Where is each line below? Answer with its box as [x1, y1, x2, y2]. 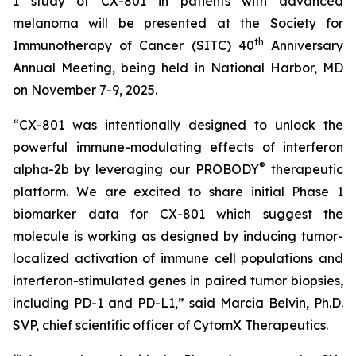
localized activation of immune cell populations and [13, 250, 343, 266]
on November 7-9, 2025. [13, 82, 157, 98]
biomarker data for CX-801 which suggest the [13, 206, 343, 222]
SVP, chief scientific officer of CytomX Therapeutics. [13, 317, 328, 333]
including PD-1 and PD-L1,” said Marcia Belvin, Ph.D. [13, 295, 343, 311]
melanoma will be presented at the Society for [13, 15, 343, 31]
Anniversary [263, 37, 344, 53]
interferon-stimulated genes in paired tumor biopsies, [13, 273, 343, 288]
